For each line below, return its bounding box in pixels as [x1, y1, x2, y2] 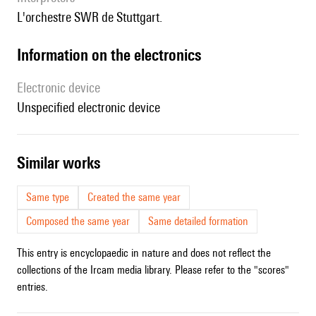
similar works [25, 153, 100, 173]
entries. [17, 280, 48, 294]
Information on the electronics [21, 45, 201, 65]
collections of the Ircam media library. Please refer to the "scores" [17, 263, 289, 277]
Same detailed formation [148, 214, 248, 229]
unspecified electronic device [25, 99, 160, 116]
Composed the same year [26, 214, 130, 229]
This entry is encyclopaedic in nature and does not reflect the [17, 246, 271, 260]
